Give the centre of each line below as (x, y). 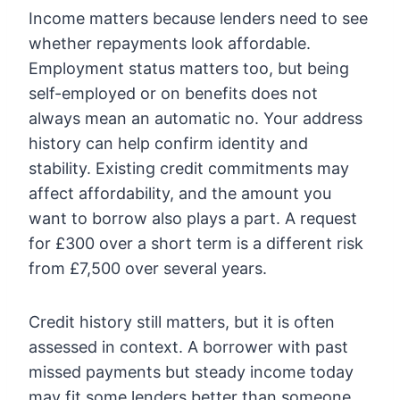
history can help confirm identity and (168, 143)
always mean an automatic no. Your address (196, 118)
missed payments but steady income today (191, 371)
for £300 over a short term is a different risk (196, 243)
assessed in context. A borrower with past (188, 346)
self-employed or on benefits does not (173, 93)
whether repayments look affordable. (170, 43)
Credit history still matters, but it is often (182, 321)
